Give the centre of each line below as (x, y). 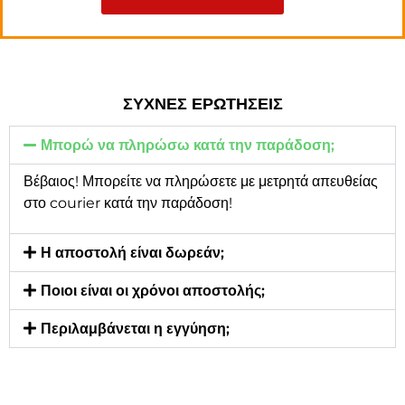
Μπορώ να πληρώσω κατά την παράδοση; (188, 145)
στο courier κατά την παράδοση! (128, 202)
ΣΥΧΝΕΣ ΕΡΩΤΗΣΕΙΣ (202, 104)
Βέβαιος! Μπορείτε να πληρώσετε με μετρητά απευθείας (201, 181)
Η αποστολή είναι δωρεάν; (133, 252)
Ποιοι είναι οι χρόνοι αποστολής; (153, 290)
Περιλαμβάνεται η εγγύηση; (136, 328)
